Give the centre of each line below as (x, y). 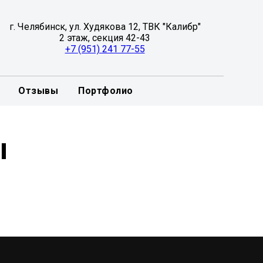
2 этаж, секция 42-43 (105, 38)
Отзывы (38, 91)
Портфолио (106, 91)
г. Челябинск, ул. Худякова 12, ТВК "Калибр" (105, 27)
